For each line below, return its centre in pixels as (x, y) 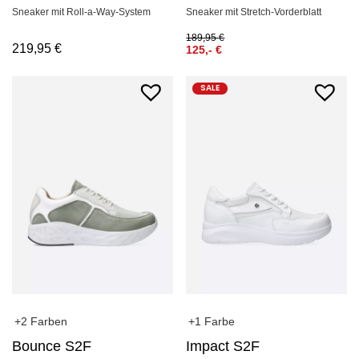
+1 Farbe (212, 321)
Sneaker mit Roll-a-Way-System (81, 12)
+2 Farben (41, 321)
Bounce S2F (52, 346)
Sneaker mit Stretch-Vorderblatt (254, 12)
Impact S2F (223, 346)
